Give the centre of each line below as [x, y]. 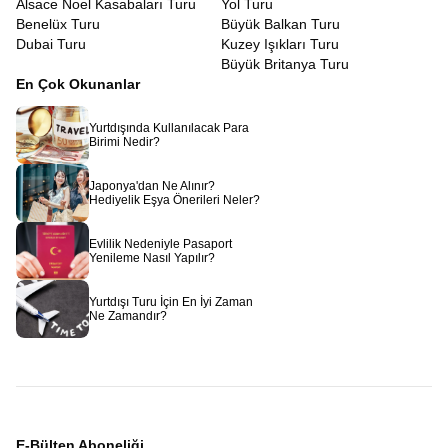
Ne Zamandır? [128, 316]
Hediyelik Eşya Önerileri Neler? [174, 200]
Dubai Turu [51, 44]
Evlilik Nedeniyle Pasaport [160, 244]
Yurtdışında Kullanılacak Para [169, 128]
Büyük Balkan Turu [280, 24]
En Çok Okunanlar [78, 84]
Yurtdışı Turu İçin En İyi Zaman [171, 302]
